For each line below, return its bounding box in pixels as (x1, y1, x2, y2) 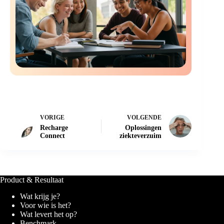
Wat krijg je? (20, 192, 60, 201)
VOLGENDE (127, 114, 162, 121)
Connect (40, 132, 65, 140)
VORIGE (40, 114, 64, 121)
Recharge (40, 124, 68, 132)
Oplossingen (125, 124, 162, 132)
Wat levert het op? (20, 210, 77, 219)
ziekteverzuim (119, 132, 162, 140)
